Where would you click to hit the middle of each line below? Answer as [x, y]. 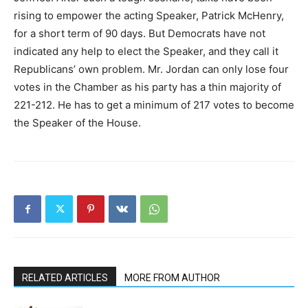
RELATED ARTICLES [65, 277]
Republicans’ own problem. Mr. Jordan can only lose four [151, 69]
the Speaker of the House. [77, 122]
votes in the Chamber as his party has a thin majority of [147, 87]
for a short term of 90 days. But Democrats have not [140, 33]
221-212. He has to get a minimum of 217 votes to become [154, 104]
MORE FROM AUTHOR [172, 277]
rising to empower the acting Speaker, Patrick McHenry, [149, 15]
